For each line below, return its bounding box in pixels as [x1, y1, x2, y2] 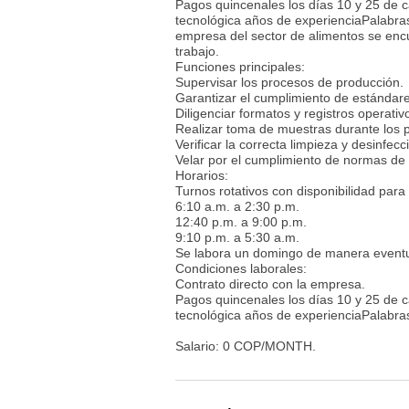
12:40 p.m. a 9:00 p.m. [175, 214, 307, 229]
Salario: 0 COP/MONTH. [175, 338, 316, 353]
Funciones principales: [175, 58, 305, 74]
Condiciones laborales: [175, 260, 307, 276]
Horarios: [175, 167, 228, 183]
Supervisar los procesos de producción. [175, 74, 404, 89]
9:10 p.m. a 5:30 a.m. [175, 229, 299, 245]
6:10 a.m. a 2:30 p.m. [175, 198, 299, 214]
